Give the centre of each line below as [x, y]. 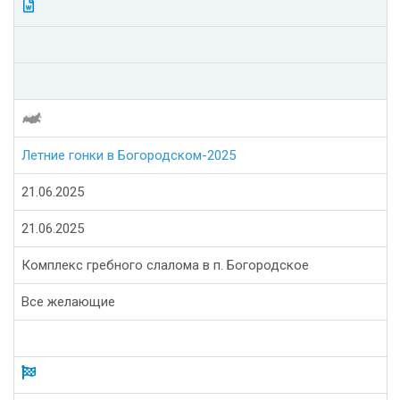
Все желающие [68, 302]
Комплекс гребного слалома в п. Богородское [165, 266]
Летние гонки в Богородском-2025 [129, 156]
